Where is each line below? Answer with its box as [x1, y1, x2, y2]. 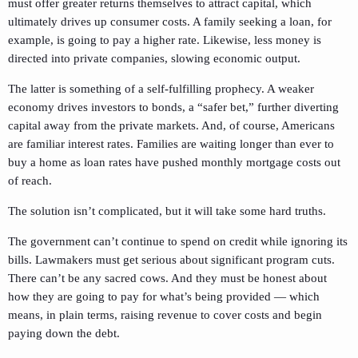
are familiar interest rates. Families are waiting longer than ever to [8, 137, 334, 150]
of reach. [8, 173, 52, 187]
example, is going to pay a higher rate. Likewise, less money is [8, 33, 321, 46]
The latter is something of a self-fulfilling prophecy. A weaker [8, 82, 314, 95]
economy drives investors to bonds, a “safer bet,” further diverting [8, 100, 339, 113]
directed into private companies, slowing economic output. [8, 51, 300, 65]
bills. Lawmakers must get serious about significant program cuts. [8, 253, 335, 266]
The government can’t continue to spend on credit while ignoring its [8, 234, 348, 248]
